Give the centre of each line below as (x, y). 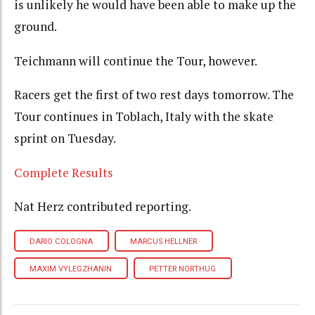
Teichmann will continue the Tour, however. (136, 60)
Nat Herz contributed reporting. (103, 207)
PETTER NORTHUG (183, 269)
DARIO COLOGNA (62, 241)
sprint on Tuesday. (65, 139)
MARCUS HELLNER (164, 241)
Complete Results (64, 172)
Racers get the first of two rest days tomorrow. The (154, 95)
